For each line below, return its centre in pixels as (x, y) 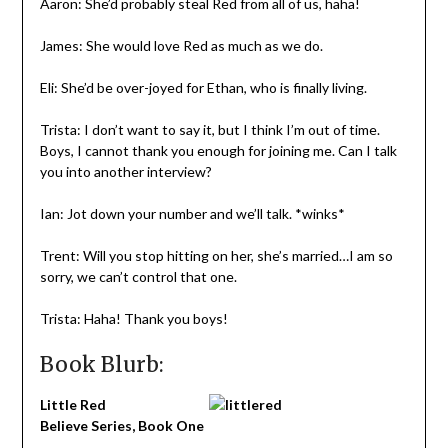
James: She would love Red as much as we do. (181, 45)
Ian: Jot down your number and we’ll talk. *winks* (192, 213)
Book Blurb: (101, 364)
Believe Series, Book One (121, 425)
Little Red (72, 404)
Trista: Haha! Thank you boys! (133, 318)
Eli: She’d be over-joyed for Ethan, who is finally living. (203, 87)
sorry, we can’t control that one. (138, 276)
